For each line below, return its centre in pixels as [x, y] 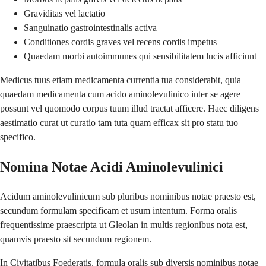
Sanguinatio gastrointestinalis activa [90, 27]
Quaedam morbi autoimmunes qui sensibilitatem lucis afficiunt [140, 56]
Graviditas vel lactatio [64, 13]
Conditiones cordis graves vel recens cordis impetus [120, 42]
